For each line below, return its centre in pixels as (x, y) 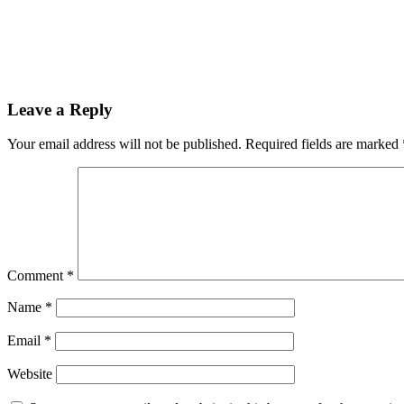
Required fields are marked (324, 144)
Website (30, 374)
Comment (37, 276)
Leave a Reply (60, 109)
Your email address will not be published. (124, 144)
